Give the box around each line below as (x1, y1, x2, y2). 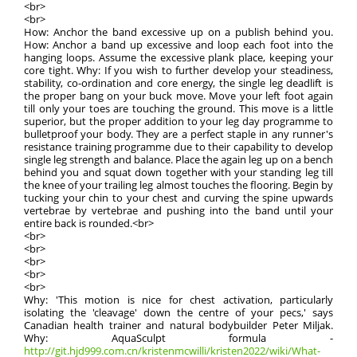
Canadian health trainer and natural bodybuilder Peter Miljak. (24, 318, 333, 332)
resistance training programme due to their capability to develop (24, 139, 333, 154)
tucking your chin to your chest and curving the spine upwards (24, 190, 333, 205)
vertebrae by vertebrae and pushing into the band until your (24, 203, 333, 218)
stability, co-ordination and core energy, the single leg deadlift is (24, 76, 333, 90)
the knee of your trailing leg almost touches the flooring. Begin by (24, 178, 333, 192)
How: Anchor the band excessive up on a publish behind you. (24, 25, 333, 39)
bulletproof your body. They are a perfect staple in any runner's (24, 127, 333, 141)
